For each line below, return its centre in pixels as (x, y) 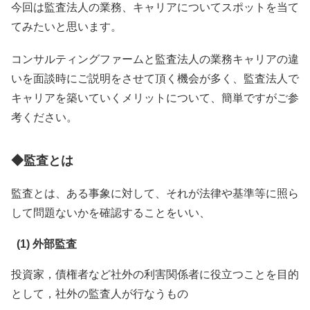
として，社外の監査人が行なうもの (100, 293)
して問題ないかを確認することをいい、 (111, 213)
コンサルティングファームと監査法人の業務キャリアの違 (155, 59)
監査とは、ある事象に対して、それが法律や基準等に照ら (155, 194)
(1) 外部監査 (47, 244)
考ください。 (44, 117)
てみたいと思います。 (66, 26)
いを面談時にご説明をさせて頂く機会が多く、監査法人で (155, 78)
